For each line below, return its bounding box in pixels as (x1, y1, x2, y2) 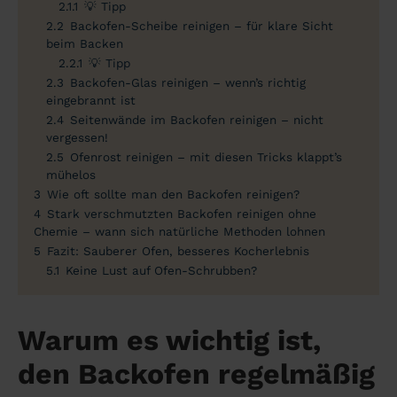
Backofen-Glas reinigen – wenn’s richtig (70, 74, 306, 90)
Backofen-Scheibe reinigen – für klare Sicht (70, 18, 333, 33)
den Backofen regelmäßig (18, 356, 375, 391)
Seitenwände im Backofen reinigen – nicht (70, 112, 323, 127)
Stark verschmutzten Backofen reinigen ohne (47, 206, 316, 221)
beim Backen (46, 35, 123, 51)
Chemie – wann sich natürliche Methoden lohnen (34, 223, 325, 238)
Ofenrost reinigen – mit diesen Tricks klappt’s (70, 149, 342, 164)
